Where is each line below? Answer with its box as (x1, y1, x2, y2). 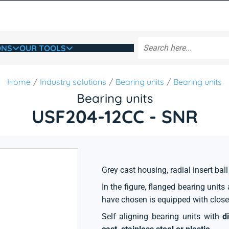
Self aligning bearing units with (101, 212, 223, 221)
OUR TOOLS (19, 42, 66, 53)
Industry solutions (40, 77, 106, 87)
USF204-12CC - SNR (31, 105, 198, 128)
